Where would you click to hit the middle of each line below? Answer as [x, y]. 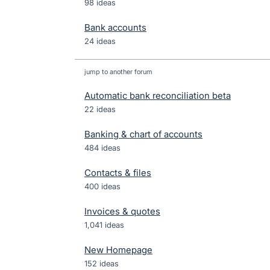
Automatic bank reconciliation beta [158, 96]
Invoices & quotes [122, 211]
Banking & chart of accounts [143, 134]
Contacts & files [118, 173]
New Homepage [118, 250]
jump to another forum [118, 72]
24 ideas [100, 41]
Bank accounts [115, 27]
